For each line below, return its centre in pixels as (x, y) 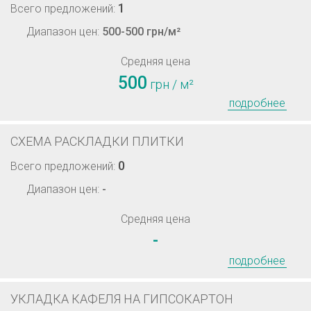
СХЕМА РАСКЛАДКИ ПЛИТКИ (97, 141)
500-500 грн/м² (141, 32)
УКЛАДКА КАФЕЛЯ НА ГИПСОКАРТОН (122, 299)
